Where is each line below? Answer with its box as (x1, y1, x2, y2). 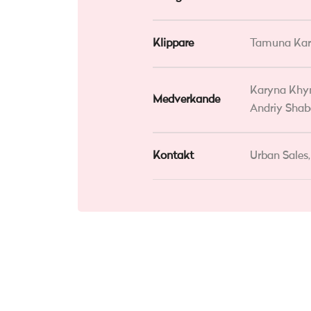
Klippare (153, 38, 194, 49)
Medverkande (153, 94, 221, 106)
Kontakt (153, 151, 194, 162)
